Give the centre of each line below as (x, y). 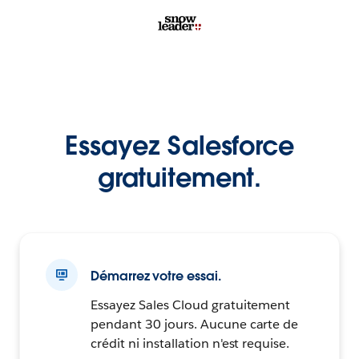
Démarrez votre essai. (156, 276)
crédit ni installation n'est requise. (190, 344)
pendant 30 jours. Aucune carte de (195, 325)
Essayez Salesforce (179, 146)
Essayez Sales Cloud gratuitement (191, 305)
